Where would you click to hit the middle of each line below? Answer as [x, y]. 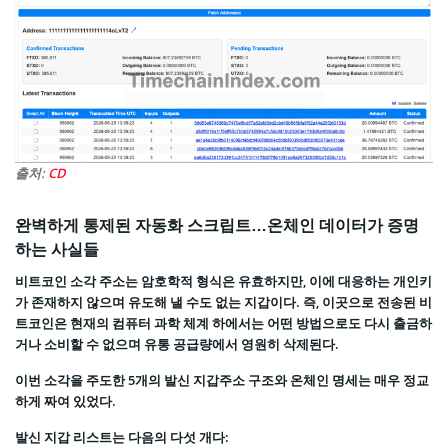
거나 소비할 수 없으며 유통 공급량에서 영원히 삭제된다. [177, 344]
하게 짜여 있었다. [65, 401]
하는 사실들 [57, 249]
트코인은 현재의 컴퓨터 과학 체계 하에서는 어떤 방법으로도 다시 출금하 [223, 323]
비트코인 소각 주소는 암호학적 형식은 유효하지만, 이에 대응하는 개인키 [223, 281]
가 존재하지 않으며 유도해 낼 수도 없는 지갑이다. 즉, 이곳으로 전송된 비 [223, 302]
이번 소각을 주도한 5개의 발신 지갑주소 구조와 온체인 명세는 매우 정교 [222, 380]
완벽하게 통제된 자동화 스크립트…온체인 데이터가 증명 [217, 225]
